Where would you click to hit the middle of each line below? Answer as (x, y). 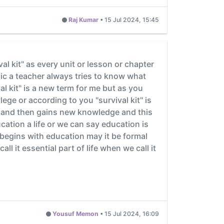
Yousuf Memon (75, 214)
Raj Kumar (83, 20)
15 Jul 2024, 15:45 (132, 20)
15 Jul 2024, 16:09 (132, 214)
